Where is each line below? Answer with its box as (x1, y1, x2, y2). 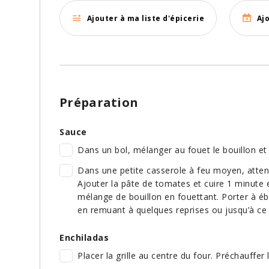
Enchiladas (59, 232, 109, 244)
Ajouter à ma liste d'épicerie (86, 13, 204, 23)
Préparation (59, 94, 139, 111)
